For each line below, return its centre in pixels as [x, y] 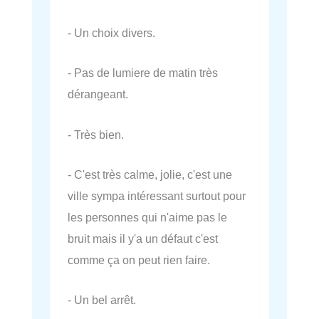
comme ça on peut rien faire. [139, 260]
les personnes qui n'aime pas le [147, 217]
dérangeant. [98, 94]
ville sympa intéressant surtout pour [157, 195]
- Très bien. [96, 134]
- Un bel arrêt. [102, 300]
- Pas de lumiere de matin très [143, 73]
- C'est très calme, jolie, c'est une [150, 174]
